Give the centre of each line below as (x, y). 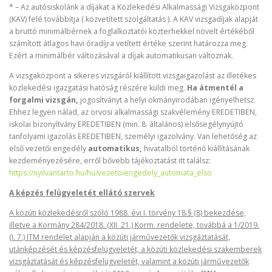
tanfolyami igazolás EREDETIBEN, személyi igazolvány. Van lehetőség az (133, 136)
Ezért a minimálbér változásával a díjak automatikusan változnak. (121, 55)
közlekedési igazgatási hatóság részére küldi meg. (98, 87)
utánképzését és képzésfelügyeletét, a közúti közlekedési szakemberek (135, 249)
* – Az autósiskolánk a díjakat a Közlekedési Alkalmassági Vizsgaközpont (134, 7)
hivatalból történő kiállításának (197, 148)
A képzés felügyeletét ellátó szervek (82, 192)
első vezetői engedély (49, 148)
